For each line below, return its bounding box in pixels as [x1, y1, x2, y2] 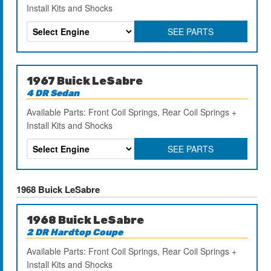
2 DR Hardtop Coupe [27, 226, 123, 238]
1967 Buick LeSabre [27, 74, 143, 88]
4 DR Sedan [27, 87, 80, 99]
